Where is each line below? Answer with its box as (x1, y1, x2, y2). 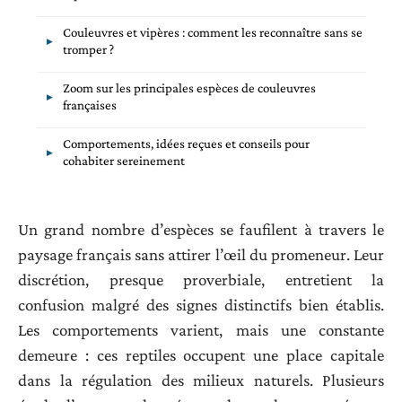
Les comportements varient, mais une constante (18, 319, 384, 339)
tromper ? (63, 42, 114, 57)
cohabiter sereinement (63, 153, 185, 169)
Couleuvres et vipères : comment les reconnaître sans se (63, 25, 363, 40)
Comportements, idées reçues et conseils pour (63, 136, 310, 152)
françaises (63, 98, 117, 113)
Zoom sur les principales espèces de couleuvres (63, 81, 316, 96)
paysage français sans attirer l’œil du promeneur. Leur (18, 244, 384, 264)
